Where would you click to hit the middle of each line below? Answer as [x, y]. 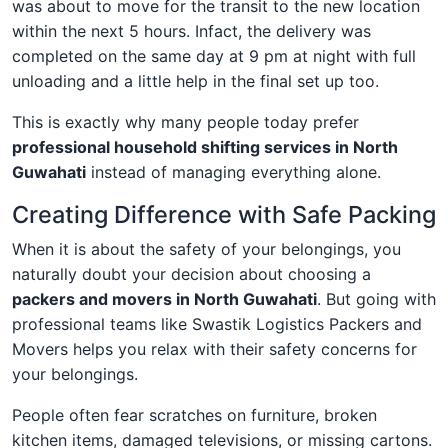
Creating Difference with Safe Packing [224, 214]
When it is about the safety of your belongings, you [206, 248]
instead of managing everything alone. [233, 171]
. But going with [376, 298]
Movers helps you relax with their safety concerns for [214, 348]
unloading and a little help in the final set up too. [195, 80]
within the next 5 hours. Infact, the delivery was [191, 30]
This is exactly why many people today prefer [185, 121]
